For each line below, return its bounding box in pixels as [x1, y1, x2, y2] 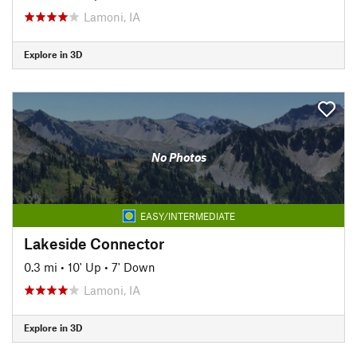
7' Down [112, 259, 155, 274]
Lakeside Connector [24, 233, 164, 253]
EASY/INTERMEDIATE [139, 210, 235, 222]
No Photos [151, 150, 206, 164]
